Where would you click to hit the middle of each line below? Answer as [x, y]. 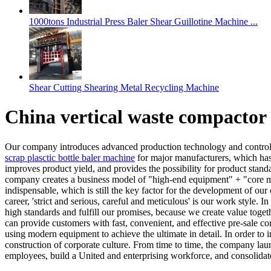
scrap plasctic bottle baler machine [70, 157]
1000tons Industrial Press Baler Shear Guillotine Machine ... [143, 21]
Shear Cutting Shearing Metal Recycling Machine [124, 87]
